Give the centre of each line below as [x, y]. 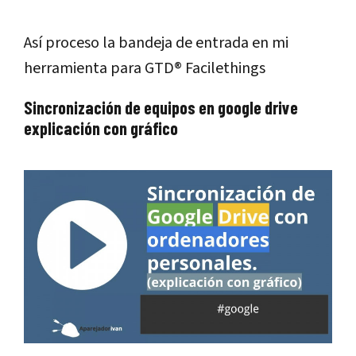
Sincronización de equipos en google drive [161, 107]
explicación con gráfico [101, 128]
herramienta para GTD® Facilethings [145, 68]
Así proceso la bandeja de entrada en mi [156, 43]
